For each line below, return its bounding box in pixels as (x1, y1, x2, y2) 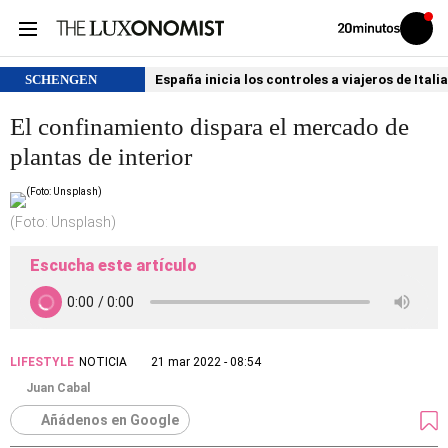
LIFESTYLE (10, 355, 74, 369)
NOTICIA (79, 355, 127, 369)
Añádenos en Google (41, 412, 179, 428)
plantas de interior (10, 143, 192, 170)
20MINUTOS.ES (337, 43, 408, 55)
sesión (415, 37, 445, 49)
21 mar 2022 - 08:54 (151, 355, 261, 369)
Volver (337, 21, 365, 33)
